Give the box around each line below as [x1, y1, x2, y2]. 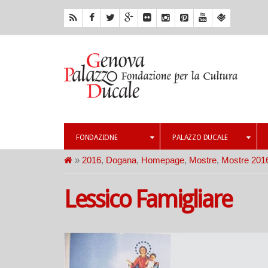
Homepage [141, 155, 184, 165]
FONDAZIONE [76, 133, 118, 142]
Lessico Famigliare [64, 185, 232, 214]
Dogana [106, 155, 136, 165]
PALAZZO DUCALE [172, 133, 229, 142]
